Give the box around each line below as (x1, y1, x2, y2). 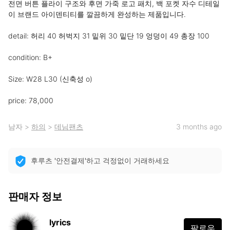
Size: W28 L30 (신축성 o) (8, 74, 92, 83)
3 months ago (176, 122, 222, 131)
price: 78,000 (8, 96, 53, 105)
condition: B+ (8, 53, 52, 62)
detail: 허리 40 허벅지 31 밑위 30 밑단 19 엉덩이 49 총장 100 (8, 31, 209, 40)
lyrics (49, 217, 71, 227)
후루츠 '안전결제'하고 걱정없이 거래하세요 (31, 156, 169, 165)
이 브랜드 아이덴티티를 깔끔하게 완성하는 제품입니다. (8, 10, 186, 18)
